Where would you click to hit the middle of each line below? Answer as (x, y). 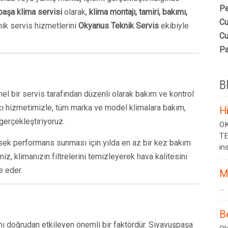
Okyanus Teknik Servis (119, 26)
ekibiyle (174, 26)
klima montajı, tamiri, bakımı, (138, 12)
